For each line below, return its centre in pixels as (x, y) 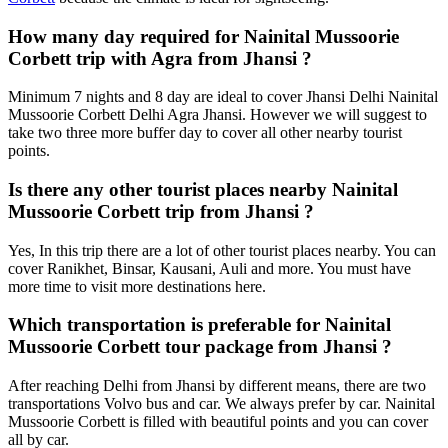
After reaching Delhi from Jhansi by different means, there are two (217, 386)
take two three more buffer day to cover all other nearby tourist (205, 133)
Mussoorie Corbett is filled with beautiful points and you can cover (218, 422)
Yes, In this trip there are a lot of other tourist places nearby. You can (222, 250)
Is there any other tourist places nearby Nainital (203, 189)
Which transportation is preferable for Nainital (199, 325)
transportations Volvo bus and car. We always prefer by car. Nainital (221, 404)
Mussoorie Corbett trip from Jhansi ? (161, 211)
